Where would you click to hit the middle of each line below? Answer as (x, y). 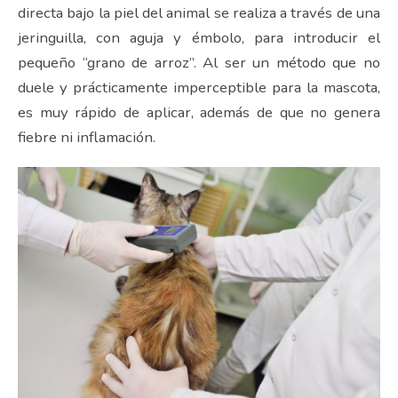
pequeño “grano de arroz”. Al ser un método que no (199, 62)
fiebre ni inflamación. (87, 137)
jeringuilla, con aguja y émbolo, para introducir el (199, 37)
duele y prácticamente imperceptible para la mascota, (199, 87)
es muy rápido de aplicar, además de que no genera (199, 112)
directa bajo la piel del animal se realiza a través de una (199, 12)
